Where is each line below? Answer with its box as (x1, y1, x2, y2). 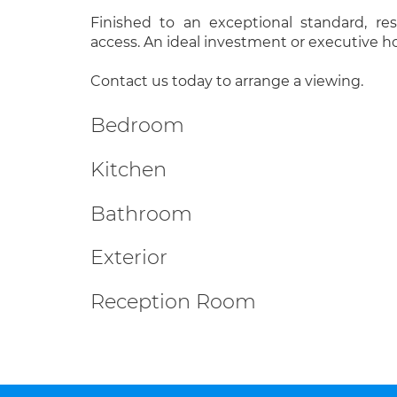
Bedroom (90, 113, 184, 137)
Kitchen (90, 156, 167, 182)
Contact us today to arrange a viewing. (90, 73, 363, 90)
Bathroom (90, 200, 192, 226)
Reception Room (90, 289, 256, 315)
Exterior (90, 245, 167, 270)
